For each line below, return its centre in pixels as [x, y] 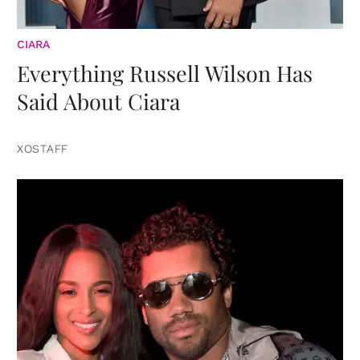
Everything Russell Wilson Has [165, 73]
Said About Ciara [98, 101]
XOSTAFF [43, 148]
